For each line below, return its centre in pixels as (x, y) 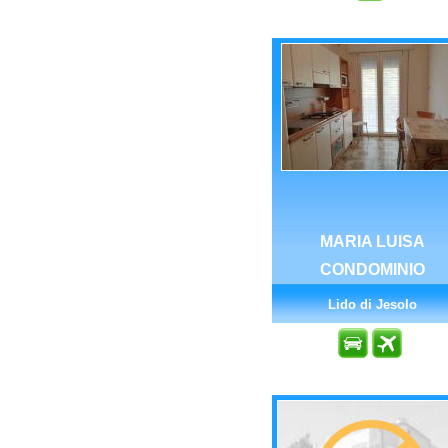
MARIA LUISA (372, 241)
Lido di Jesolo (372, 304)
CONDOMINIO (372, 269)
